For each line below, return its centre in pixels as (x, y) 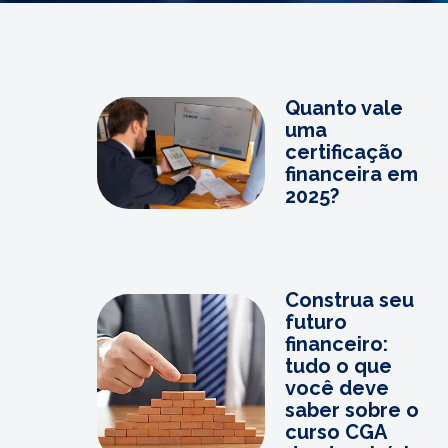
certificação (344, 152)
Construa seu (349, 300)
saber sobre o (352, 410)
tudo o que (338, 366)
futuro (316, 322)
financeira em (351, 174)
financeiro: (336, 344)
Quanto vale (344, 108)
